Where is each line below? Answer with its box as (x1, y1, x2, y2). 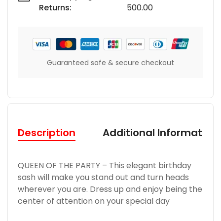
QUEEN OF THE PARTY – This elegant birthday (18, 160, 191, 172)
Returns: (39, 2, 72, 13)
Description (18, 126, 75, 140)
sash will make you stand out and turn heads (18, 172, 189, 184)
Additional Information (103, 126, 218, 140)
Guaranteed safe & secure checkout (47, 58, 174, 68)
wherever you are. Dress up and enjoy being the (18, 184, 202, 195)
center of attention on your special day (18, 195, 170, 207)
